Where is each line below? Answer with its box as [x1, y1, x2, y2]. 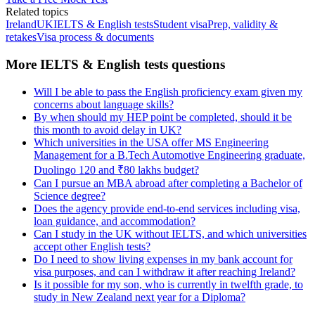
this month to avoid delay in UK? [34, 123, 181, 136]
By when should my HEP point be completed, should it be [34, 110, 292, 123]
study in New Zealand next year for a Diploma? [34, 290, 245, 303]
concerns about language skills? [34, 98, 174, 110]
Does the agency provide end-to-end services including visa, [34, 202, 300, 214]
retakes [6, 31, 37, 44]
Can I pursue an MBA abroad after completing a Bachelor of [34, 176, 302, 189]
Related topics [6, 6, 68, 18]
